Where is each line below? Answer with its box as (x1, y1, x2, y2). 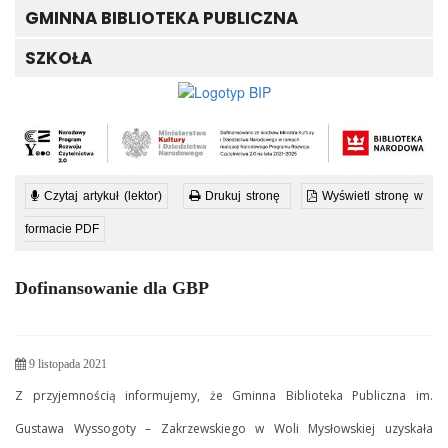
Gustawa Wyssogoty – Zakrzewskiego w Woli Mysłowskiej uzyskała (15, 420, 433, 438)
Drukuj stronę (200, 189, 280, 204)
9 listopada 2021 (26, 357, 107, 372)
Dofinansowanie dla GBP (15, 278, 209, 299)
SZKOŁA (25, 46, 92, 71)
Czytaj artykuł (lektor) (39, 189, 162, 204)
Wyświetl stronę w (317, 189, 423, 204)
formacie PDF (25, 222, 99, 237)
